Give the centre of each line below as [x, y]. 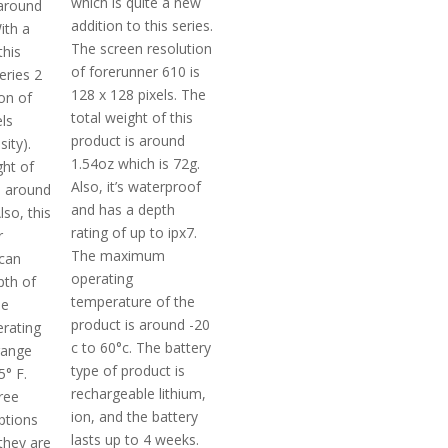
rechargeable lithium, [139, 393]
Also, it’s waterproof [136, 186]
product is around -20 [141, 324]
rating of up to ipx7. [134, 232]
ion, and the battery [135, 416]
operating [102, 278]
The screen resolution [142, 48]
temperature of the [133, 301]
